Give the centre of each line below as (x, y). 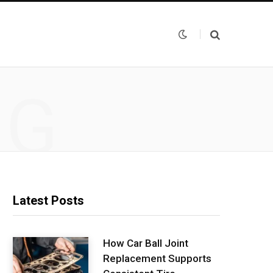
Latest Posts (48, 200)
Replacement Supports (157, 258)
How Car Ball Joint (146, 243)
